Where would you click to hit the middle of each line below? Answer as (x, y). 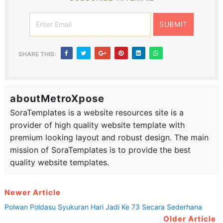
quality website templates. (59, 162)
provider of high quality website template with (97, 125)
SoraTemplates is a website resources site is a (97, 112)
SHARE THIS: (37, 54)
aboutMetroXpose (57, 98)
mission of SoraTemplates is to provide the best (100, 150)
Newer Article (32, 192)
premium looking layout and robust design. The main (109, 137)
